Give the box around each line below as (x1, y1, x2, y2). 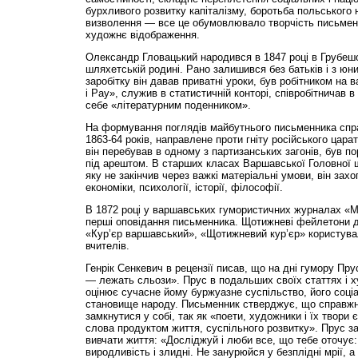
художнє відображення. (85, 29, 200, 42)
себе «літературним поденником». (85, 99, 251, 112)
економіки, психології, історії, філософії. (85, 181, 283, 193)
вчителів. (85, 239, 129, 252)
